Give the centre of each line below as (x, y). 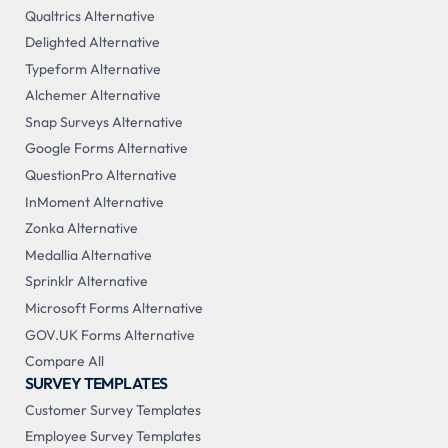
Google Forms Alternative (106, 148)
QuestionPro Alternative (100, 175)
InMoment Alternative (94, 201)
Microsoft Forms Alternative (113, 308)
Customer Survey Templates (112, 409)
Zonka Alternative (81, 228)
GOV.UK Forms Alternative (109, 334)
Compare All (64, 361)
